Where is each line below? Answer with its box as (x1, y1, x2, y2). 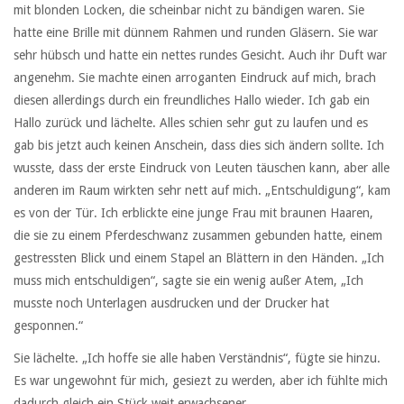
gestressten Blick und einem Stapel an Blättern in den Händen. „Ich (14, 251, 384, 266)
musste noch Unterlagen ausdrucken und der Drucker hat (14, 296, 329, 311)
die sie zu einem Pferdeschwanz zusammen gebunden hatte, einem (14, 228, 382, 243)
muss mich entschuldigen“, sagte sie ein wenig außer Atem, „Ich (14, 273, 363, 289)
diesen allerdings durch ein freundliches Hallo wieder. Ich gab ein (14, 93, 370, 108)
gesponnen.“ (14, 318, 83, 334)
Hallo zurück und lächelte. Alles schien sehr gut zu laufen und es (14, 115, 368, 131)
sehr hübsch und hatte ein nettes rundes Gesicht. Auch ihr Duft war (14, 48, 387, 63)
